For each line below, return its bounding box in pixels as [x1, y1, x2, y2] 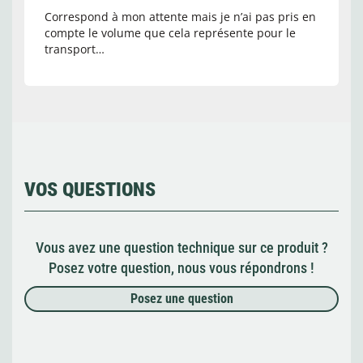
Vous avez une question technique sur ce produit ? [35, 239, 328, 257]
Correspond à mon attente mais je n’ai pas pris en [45, 9, 316, 25]
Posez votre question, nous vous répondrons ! [49, 259, 314, 277]
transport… [45, 41, 105, 58]
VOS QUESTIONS [24, 178, 156, 202]
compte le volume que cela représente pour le [45, 25, 296, 41]
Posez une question [130, 291, 233, 307]
